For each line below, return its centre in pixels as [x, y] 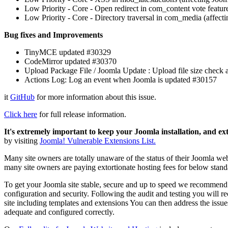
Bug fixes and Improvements [53, 35]
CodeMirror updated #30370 [70, 61]
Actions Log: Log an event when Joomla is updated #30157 [121, 79]
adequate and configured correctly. [59, 212]
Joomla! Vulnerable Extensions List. [98, 140]
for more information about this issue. [95, 97]
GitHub [22, 97]
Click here [21, 114]
